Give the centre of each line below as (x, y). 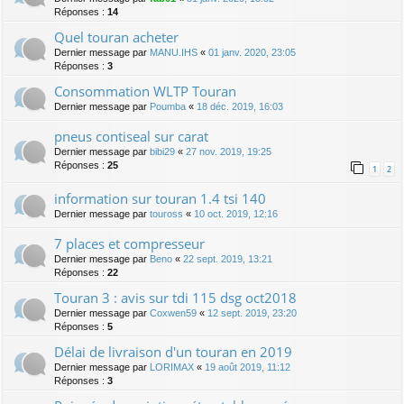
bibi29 (162, 152)
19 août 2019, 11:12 (248, 367)
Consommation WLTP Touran (145, 92)
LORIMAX (172, 367)
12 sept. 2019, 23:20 (252, 313)
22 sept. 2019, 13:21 (228, 259)
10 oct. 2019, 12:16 (236, 214)
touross (166, 214)
